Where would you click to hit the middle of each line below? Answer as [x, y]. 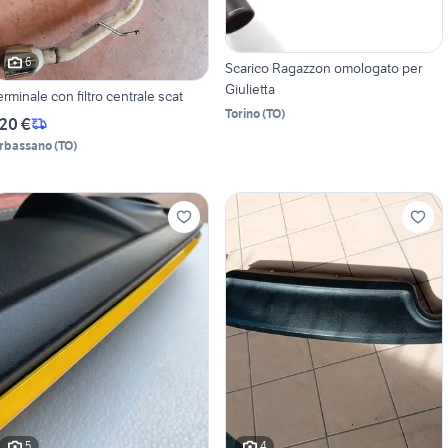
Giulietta [249, 88]
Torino [242, 113]
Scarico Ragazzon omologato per [323, 67]
